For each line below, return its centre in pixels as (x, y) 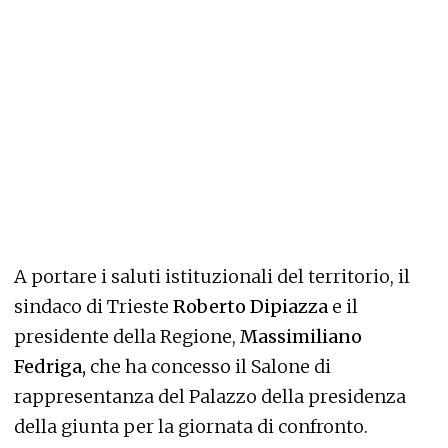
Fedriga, (50, 366)
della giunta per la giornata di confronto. (191, 426)
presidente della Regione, (127, 336)
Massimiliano (301, 336)
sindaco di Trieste (93, 306)
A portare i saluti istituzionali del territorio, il (212, 276)
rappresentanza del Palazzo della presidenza (210, 396)
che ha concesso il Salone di (208, 366)
